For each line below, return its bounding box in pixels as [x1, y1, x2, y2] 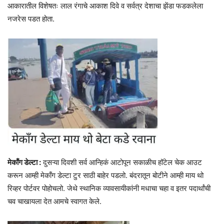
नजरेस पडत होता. [7, 13, 54, 23]
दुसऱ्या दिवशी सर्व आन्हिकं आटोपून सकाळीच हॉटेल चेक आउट [41, 157, 202, 167]
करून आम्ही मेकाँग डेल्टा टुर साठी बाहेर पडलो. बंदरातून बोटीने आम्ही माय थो [7, 170, 203, 180]
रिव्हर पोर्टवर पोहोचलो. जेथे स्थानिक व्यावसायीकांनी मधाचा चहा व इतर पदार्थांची [7, 183, 210, 193]
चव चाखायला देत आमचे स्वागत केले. [7, 196, 101, 206]
